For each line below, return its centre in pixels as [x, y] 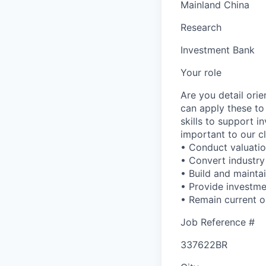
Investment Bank [218, 50]
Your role [201, 72]
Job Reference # [218, 222]
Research [201, 27]
